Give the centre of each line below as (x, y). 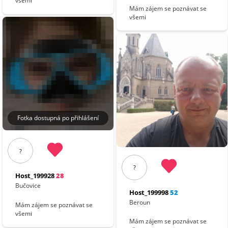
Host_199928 (35, 176)
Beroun (140, 202)
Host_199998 (149, 192)
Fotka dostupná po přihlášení (58, 118)
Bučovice (28, 186)
